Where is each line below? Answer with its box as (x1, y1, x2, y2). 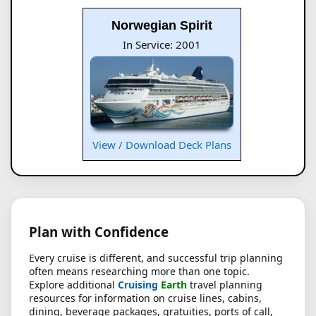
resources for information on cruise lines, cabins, (29, 291, 262, 305)
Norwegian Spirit (111, 18, 212, 32)
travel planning (187, 278, 262, 292)
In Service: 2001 (122, 37, 201, 51)
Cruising (118, 278, 158, 292)
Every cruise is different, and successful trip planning (29, 251, 283, 265)
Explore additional (29, 278, 118, 292)
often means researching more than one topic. (29, 265, 250, 279)
